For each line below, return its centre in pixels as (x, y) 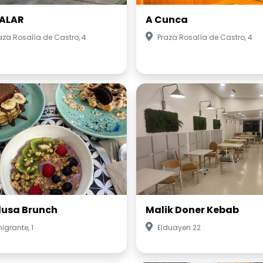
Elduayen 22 (179, 227)
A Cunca (167, 20)
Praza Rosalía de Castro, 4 (205, 37)
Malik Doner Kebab (192, 210)
